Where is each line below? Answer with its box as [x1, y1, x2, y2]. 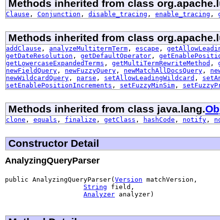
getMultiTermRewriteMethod [112, 59, 210, 67]
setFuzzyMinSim [120, 81, 175, 89]
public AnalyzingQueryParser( [5, 175, 115, 183]
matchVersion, [142, 175, 197, 183]
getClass [104, 115, 136, 123]
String [83, 183, 107, 191]
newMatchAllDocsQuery [124, 66, 202, 74]
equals [33, 115, 57, 123]
